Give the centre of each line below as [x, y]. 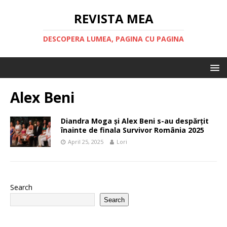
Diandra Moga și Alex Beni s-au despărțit [135, 121]
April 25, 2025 [86, 142]
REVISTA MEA [113, 18]
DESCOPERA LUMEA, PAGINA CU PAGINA [113, 39]
